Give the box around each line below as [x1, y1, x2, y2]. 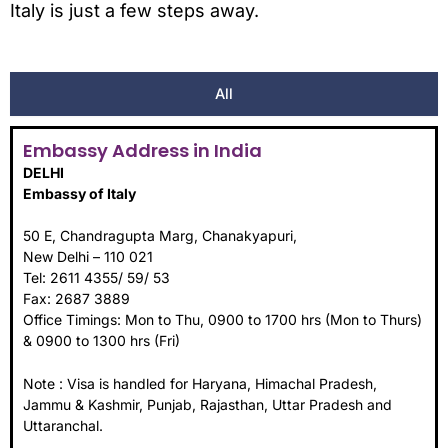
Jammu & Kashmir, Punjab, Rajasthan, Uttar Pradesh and [23, 396, 392, 414]
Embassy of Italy [23, 184, 136, 202]
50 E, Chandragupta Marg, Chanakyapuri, [23, 226, 297, 244]
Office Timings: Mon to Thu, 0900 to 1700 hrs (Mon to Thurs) [23, 310, 422, 328]
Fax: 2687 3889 [23, 289, 130, 307]
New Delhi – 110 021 [23, 247, 153, 265]
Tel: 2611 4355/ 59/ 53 [23, 268, 170, 286]
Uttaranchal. [23, 417, 103, 435]
